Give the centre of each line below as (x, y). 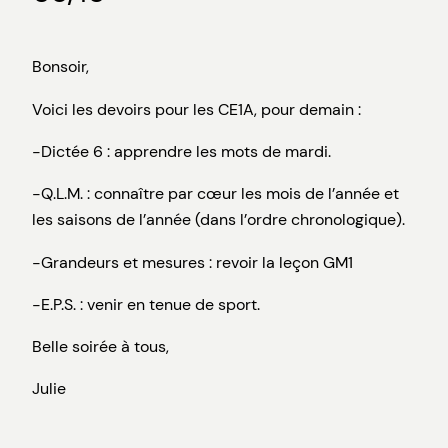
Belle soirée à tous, (100, 347)
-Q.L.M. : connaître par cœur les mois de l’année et (215, 194)
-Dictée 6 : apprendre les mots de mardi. (181, 151)
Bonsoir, (60, 67)
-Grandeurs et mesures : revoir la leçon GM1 (192, 262)
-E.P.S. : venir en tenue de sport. (146, 304)
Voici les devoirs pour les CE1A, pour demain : (196, 109)
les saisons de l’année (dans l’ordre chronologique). (218, 220)
